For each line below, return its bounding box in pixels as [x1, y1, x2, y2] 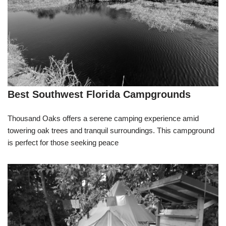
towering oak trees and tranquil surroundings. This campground [8, 126, 214, 135]
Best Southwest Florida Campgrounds [8, 88, 191, 100]
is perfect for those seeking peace [8, 138, 119, 147]
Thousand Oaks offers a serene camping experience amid [8, 114, 199, 123]
